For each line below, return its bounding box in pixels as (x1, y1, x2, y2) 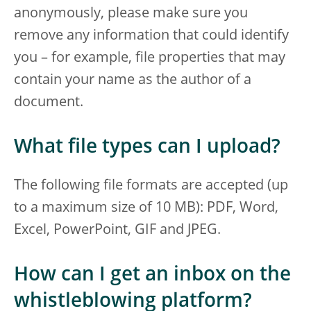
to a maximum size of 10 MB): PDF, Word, (14, 201, 278, 215)
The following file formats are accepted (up (14, 179, 288, 193)
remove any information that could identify (14, 29, 289, 43)
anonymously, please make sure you (14, 7, 248, 21)
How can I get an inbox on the (14, 266, 291, 285)
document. (14, 96, 83, 110)
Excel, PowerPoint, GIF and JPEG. (14, 224, 221, 237)
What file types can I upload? (14, 138, 280, 158)
